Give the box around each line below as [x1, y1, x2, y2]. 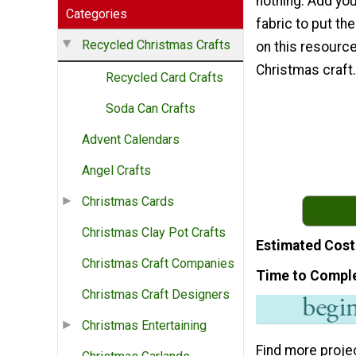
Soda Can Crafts [106, 101, 195, 117]
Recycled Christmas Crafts [82, 37, 230, 53]
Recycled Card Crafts [106, 70, 223, 86]
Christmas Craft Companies [82, 256, 234, 272]
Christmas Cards [82, 194, 174, 210]
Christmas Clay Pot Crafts [82, 225, 226, 241]
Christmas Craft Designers [82, 287, 230, 303]
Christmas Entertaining [82, 318, 207, 334]
